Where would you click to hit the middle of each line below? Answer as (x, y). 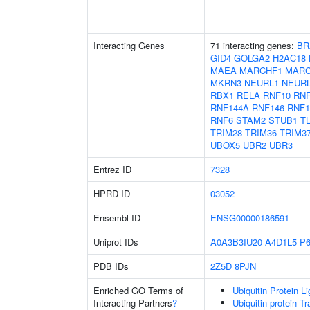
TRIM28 (226, 133)
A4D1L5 (281, 242)
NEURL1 (262, 83)
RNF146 (268, 108)
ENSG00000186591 (250, 218)
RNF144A (230, 108)
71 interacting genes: (254, 45)
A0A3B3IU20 (236, 242)
